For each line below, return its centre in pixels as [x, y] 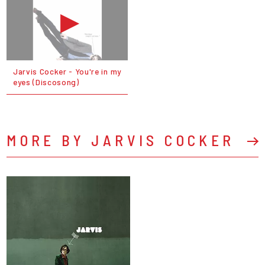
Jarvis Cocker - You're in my [67, 72]
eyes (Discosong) [46, 82]
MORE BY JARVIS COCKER [121, 140]
